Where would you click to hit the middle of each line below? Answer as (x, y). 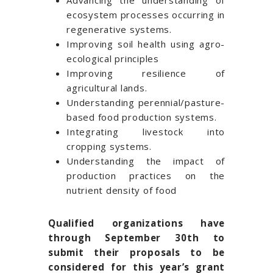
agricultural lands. (107, 88)
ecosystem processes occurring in (146, 15)
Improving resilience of (146, 73)
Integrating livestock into (146, 132)
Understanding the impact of (146, 161)
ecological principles (113, 59)
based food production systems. (142, 117)
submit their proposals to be (136, 253)
